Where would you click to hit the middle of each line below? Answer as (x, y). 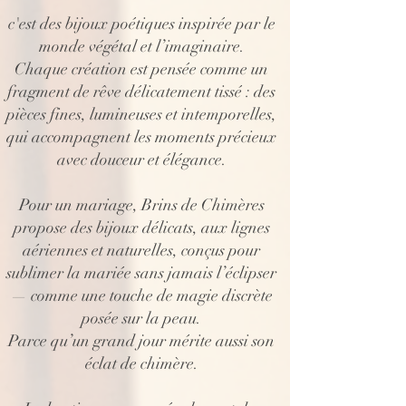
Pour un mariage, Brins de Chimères (141, 205)
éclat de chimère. (141, 363)
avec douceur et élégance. (141, 159)
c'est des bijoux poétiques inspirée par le (141, 24)
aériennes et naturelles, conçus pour (141, 250)
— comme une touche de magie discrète (141, 295)
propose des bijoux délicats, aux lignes (141, 227)
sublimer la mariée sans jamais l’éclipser (141, 273)
